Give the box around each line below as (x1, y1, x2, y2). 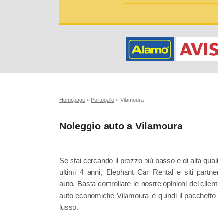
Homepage (59, 97, 85, 103)
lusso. (59, 203, 78, 212)
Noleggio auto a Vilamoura (59, 120, 182, 131)
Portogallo (91, 97, 114, 103)
